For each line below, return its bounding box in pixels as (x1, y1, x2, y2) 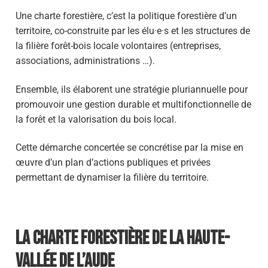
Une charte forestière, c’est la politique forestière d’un (16, 10, 237, 22)
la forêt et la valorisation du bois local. (16, 113, 176, 125)
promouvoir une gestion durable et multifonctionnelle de (16, 98, 251, 110)
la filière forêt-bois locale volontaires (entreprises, (16, 40, 221, 51)
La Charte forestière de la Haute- (16, 226, 230, 250)
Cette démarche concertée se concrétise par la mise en (16, 142, 243, 154)
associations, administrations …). (16, 55, 155, 66)
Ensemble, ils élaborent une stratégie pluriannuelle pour (16, 83, 248, 95)
